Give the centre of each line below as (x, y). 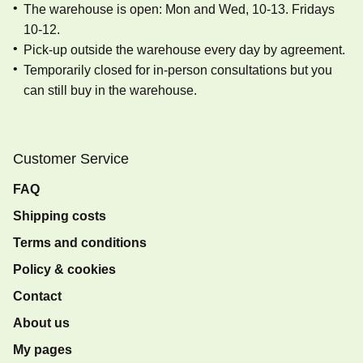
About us (41, 323)
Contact (37, 296)
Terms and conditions (80, 243)
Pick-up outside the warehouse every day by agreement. (184, 50)
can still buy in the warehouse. (110, 90)
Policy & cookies (64, 269)
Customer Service (71, 159)
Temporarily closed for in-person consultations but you (178, 70)
